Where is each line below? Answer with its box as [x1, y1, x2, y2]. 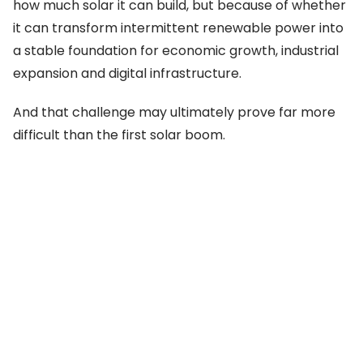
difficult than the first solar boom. [13, 126, 225, 145]
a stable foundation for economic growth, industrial [13, 41, 339, 61]
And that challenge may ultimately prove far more [13, 103, 335, 122]
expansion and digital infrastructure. [13, 64, 241, 83]
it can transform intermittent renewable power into [13, 19, 344, 38]
